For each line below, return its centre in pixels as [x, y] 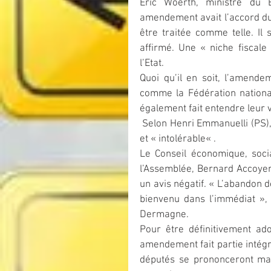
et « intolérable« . [178, 139]
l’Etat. [152, 64]
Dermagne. [164, 215]
